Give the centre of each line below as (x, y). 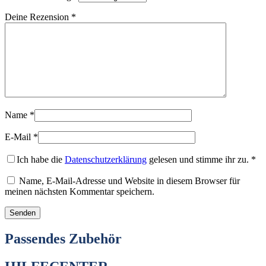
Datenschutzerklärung (106, 159)
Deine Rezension (38, 17)
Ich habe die (41, 159)
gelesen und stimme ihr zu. (198, 159)
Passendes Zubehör (63, 238)
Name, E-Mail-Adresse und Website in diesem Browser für (129, 180)
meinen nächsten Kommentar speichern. (80, 191)
